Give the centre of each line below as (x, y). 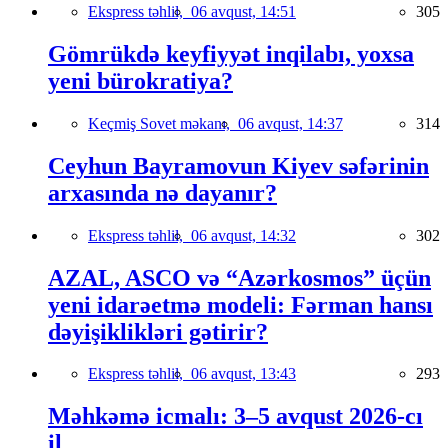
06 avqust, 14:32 (243, 235)
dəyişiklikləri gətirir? (158, 331)
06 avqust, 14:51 (243, 11)
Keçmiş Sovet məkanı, (163, 123)
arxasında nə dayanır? (162, 192)
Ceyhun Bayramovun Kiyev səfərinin (238, 165)
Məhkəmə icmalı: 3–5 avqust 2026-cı (235, 416)
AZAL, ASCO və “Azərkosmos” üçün (239, 277)
